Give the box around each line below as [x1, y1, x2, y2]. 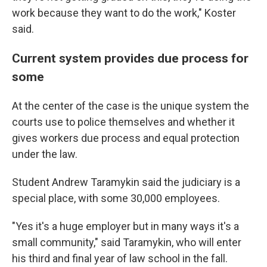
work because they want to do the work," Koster [12, 7, 236, 19]
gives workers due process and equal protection [12, 132, 240, 144]
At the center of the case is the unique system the [12, 100, 249, 112]
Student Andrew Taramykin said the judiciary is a [12, 176, 240, 188]
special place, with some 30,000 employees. [12, 192, 220, 204]
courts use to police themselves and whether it [12, 116, 235, 128]
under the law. [12, 148, 77, 160]
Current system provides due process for [12, 51, 249, 66]
